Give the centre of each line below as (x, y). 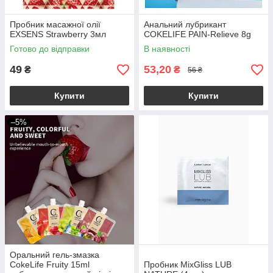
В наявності (167, 49)
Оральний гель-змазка (55, 255)
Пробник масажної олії (55, 25)
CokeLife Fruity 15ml (50, 265)
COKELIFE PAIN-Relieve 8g (197, 34)
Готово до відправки (50, 49)
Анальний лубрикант (185, 25)
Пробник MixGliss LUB (188, 265)
